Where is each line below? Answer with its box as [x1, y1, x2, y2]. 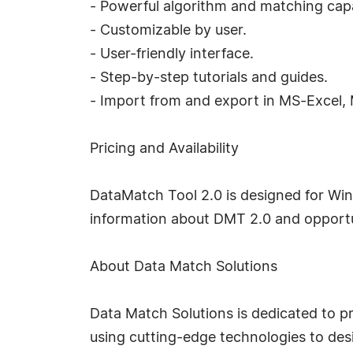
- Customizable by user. [90, 24, 247, 38]
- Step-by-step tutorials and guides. [90, 71, 328, 85]
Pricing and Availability [90, 142, 239, 156]
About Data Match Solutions [90, 260, 277, 274]
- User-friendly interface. [90, 47, 254, 61]
